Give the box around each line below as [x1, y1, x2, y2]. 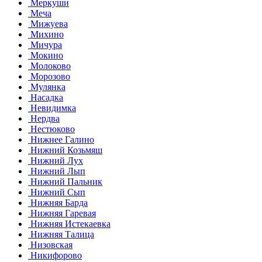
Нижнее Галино [28, 134, 94, 144]
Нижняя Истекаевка [28, 218, 111, 229]
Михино [28, 29, 64, 39]
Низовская [28, 239, 73, 250]
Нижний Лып [28, 166, 85, 176]
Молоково [28, 60, 71, 71]
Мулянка [28, 81, 65, 92]
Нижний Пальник [28, 176, 102, 187]
